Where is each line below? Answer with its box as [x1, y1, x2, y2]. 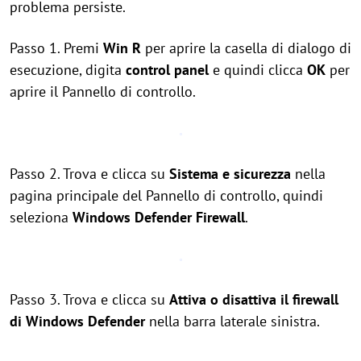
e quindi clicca [209, 60, 307, 79]
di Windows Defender [10, 312, 145, 330]
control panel [126, 60, 209, 79]
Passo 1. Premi [10, 39, 103, 57]
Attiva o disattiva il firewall [169, 290, 338, 309]
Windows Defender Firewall [73, 208, 245, 226]
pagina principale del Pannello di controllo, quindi [10, 186, 323, 205]
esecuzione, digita [10, 60, 126, 79]
